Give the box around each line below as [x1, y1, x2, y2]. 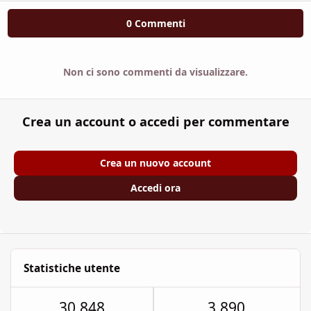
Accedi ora [131, 180, 180, 194]
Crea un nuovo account [100, 156, 211, 170]
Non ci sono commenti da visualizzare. [63, 65, 248, 78]
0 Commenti [126, 16, 185, 30]
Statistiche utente [24, 260, 121, 276]
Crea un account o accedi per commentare [22, 113, 289, 131]
